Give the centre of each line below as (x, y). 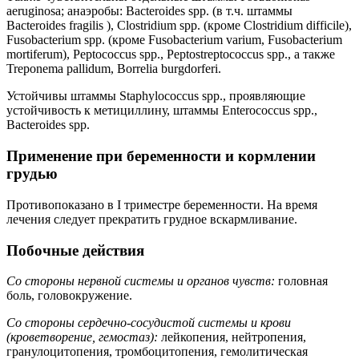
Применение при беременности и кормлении (161, 156)
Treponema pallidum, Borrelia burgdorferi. (114, 69)
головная (301, 281)
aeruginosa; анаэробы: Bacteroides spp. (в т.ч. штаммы (149, 11)
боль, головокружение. (69, 296)
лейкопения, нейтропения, (232, 337)
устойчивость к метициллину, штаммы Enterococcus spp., (162, 111)
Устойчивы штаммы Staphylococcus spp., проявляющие (156, 96)
